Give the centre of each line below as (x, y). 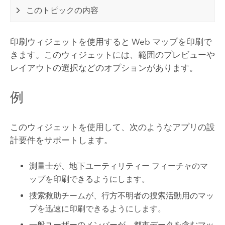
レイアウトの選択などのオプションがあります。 (104, 68)
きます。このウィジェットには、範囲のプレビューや (112, 54)
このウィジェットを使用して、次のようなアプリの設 (112, 127)
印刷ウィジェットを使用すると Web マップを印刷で (111, 41)
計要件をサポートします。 (61, 140)
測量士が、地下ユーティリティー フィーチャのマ (119, 166)
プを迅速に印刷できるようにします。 (98, 208)
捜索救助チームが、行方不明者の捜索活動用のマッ (122, 195)
